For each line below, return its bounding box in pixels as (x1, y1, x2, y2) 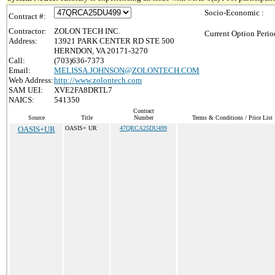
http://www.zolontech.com (54, 76, 142, 85)
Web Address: (9, 76, 53, 85)
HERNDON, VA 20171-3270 (54, 46, 148, 55)
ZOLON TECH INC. (54, 26, 120, 36)
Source (28, 114, 45, 121)
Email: (9, 66, 31, 75)
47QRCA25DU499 (120, 125, 167, 131)
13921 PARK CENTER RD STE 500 (54, 36, 174, 45)
